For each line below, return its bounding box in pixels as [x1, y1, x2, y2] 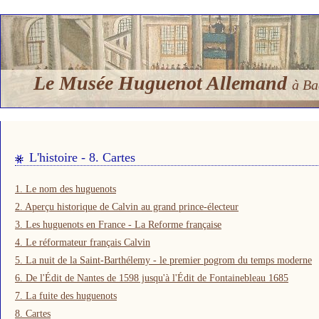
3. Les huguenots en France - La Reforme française [15, 219, 221, 230]
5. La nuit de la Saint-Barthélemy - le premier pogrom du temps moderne [15, 255, 312, 266]
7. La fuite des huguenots [15, 291, 117, 301]
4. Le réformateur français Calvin [15, 237, 150, 248]
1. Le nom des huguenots [15, 184, 116, 194]
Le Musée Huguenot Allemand [33, 72, 292, 94]
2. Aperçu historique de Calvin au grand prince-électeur [15, 202, 239, 212]
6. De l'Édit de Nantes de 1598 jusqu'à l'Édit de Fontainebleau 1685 [15, 273, 288, 283]
